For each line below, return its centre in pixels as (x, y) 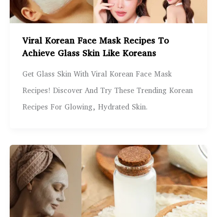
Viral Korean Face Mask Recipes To (95, 42)
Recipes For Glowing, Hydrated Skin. (85, 108)
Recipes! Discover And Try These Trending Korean (107, 91)
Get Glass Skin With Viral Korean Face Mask (97, 75)
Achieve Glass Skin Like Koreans (89, 54)
